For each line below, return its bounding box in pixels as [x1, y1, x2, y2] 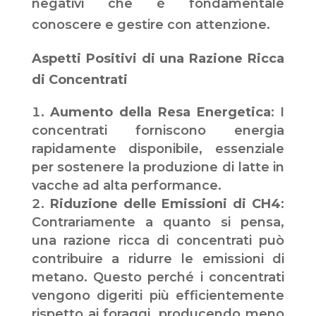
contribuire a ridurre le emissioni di [31, 251, 285, 267]
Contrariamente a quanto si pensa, [31, 214, 285, 231]
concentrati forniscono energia [31, 123, 285, 139]
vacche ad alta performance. [31, 178, 221, 194]
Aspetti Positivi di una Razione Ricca [31, 51, 285, 67]
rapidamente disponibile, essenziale [31, 141, 285, 157]
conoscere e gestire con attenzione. [31, 17, 270, 33]
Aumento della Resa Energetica [50, 104, 271, 121]
